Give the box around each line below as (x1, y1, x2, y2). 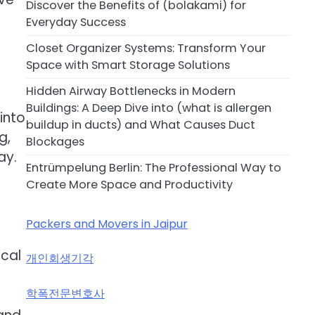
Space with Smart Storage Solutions (25, 57, 230, 74)
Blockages (25, 134, 84, 150)
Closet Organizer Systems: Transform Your (25, 40, 266, 57)
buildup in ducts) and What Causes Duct (25, 117, 255, 134)
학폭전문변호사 (25, 285, 105, 302)
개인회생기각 (25, 250, 94, 267)
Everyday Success (25, 14, 126, 31)
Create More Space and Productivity (25, 176, 233, 193)
